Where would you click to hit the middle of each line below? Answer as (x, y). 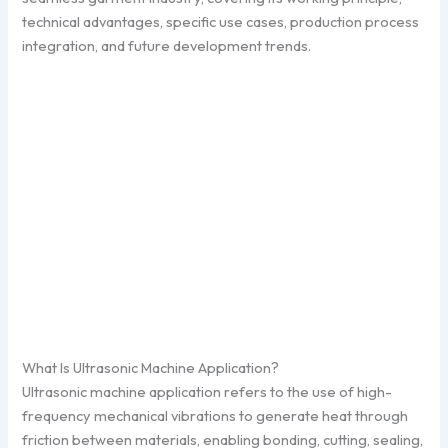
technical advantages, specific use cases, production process (221, 21)
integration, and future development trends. (167, 45)
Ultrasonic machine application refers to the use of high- (207, 392)
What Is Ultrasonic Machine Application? (151, 368)
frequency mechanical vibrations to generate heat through (215, 416)
